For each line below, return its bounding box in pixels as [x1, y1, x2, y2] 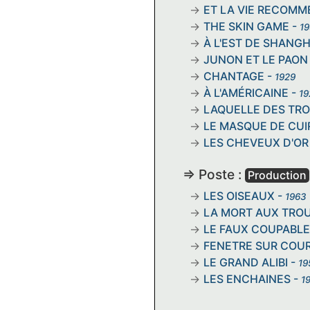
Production [248, 167, 307, 182]
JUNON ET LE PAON [203, 52, 308, 66]
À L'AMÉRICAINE [203, 85, 289, 100]
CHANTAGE [203, 69, 264, 83]
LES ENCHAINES [203, 271, 291, 286]
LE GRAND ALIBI [203, 255, 288, 269]
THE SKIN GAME [203, 19, 289, 33]
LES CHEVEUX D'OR [203, 135, 309, 149]
